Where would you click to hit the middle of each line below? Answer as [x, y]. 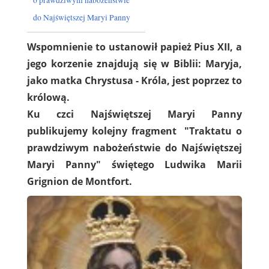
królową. [48, 97]
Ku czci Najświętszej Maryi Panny [134, 114]
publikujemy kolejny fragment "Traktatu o [134, 131]
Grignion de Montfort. [80, 181]
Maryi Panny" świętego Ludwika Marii [134, 164]
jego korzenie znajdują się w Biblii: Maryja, [134, 63]
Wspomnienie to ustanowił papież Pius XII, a [134, 47]
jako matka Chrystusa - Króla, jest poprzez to [134, 80]
